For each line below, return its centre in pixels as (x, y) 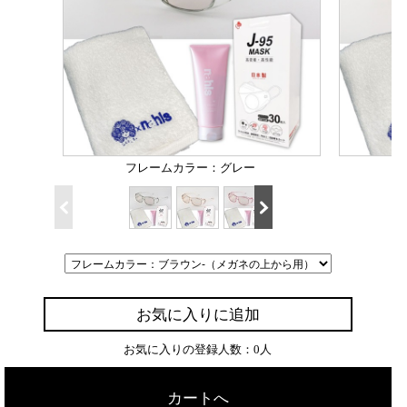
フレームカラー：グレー (191, 168)
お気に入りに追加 (198, 314)
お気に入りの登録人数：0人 (198, 349)
